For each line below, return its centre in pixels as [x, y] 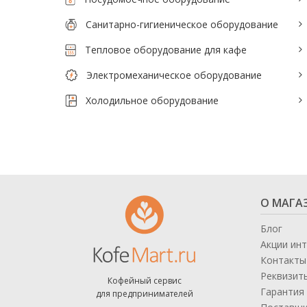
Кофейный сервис [144, 281]
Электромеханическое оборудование [174, 75]
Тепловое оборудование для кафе [166, 50]
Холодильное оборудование [152, 100]
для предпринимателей [144, 294]
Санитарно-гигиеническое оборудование [182, 24]
